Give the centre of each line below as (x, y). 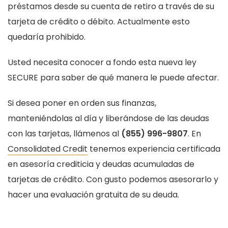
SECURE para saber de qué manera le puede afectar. (113, 78)
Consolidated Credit (48, 149)
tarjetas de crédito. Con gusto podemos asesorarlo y (113, 180)
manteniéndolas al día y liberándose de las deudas (108, 119)
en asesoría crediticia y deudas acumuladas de (101, 164)
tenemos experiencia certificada (154, 149)
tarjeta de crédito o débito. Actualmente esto (99, 22)
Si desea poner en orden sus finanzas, (82, 103)
